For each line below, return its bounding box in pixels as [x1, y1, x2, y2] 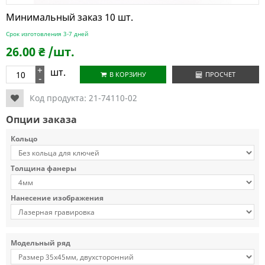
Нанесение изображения [11, 193, 104, 203]
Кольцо [11, 134, 37, 144]
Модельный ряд [11, 238, 70, 248]
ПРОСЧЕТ [205, 70, 235, 79]
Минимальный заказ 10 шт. [6, 11, 133, 24]
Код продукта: [30, 92, 89, 104]
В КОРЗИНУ [109, 70, 146, 79]
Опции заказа [6, 113, 77, 126]
